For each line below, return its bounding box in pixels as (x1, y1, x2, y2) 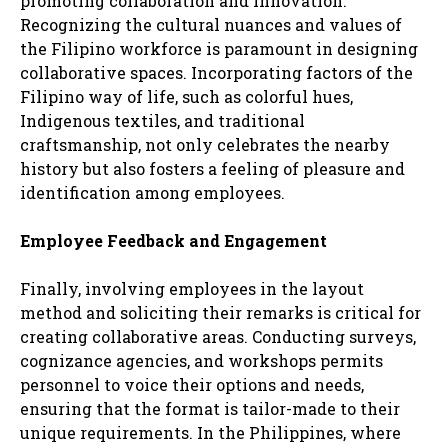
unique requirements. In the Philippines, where (20, 421, 401, 443)
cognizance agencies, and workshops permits (20, 349, 383, 371)
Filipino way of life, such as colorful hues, (20, 85, 353, 107)
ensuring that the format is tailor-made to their (20, 397, 400, 419)
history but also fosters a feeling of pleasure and (20, 157, 405, 179)
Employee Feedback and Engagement (20, 229, 327, 251)
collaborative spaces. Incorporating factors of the (20, 61, 413, 83)
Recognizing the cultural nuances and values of (20, 13, 402, 35)
